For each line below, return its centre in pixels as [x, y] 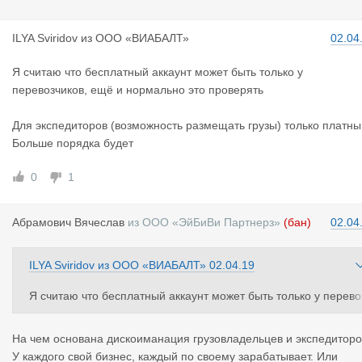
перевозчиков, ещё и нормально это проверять [138, 90]
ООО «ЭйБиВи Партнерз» [211, 222]
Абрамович [43, 222]
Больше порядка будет [73, 143]
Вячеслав [99, 222]
